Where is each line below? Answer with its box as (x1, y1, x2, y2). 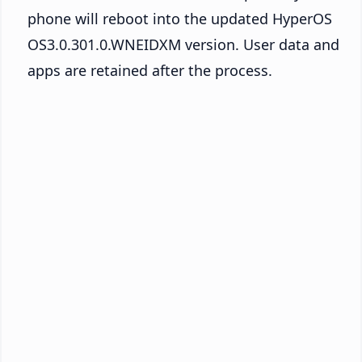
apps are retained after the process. (27, 61, 272, 81)
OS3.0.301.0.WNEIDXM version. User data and (27, 35, 339, 55)
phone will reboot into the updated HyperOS (27, 9, 332, 29)
